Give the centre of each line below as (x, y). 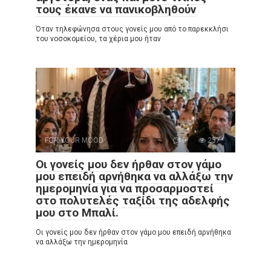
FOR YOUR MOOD (74, 140)
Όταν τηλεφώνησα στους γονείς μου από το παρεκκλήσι (132, 29)
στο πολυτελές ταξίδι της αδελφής (133, 200)
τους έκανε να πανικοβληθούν (116, 9)
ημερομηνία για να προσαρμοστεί (125, 188)
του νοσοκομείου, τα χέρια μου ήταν (98, 38)
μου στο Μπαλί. (77, 212)
